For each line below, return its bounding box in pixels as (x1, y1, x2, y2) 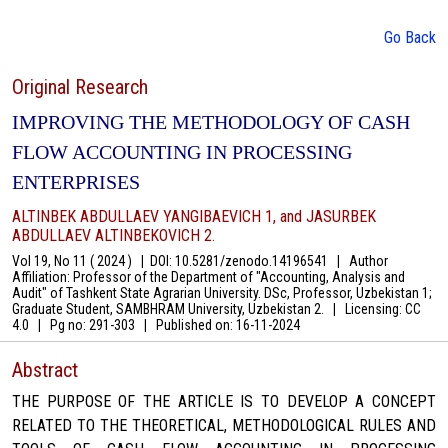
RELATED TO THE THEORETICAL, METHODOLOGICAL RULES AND (12, 416, 436, 436)
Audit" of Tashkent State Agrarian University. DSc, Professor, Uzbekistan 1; (12, 285, 432, 302)
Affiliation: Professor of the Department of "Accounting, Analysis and (12, 269, 405, 286)
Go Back (384, 28, 436, 48)
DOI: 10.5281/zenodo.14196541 (144, 253, 337, 270)
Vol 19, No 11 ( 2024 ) (12, 253, 141, 270)
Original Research (12, 75, 148, 100)
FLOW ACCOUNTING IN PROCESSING (12, 141, 352, 164)
